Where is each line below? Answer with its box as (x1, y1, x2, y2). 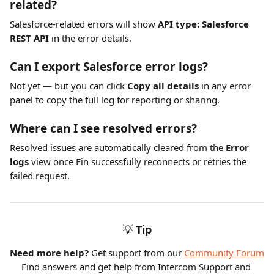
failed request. (10, 169, 70, 182)
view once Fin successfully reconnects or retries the (29, 155, 249, 168)
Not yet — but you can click (10, 80, 127, 92)
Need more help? (10, 246, 89, 259)
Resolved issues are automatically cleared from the (10, 141, 226, 154)
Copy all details (127, 80, 199, 92)
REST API (10, 32, 49, 44)
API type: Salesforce (158, 18, 251, 30)
